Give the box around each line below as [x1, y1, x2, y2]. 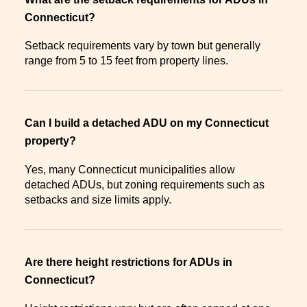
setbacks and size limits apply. [25, 193, 171, 206]
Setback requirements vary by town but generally [25, 40, 260, 52]
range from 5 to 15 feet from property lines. [25, 55, 228, 67]
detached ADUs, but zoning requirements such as [25, 178, 265, 191]
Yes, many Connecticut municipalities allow [25, 163, 235, 175]
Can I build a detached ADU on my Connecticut [25, 117, 269, 130]
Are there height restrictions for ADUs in [25, 256, 232, 268]
